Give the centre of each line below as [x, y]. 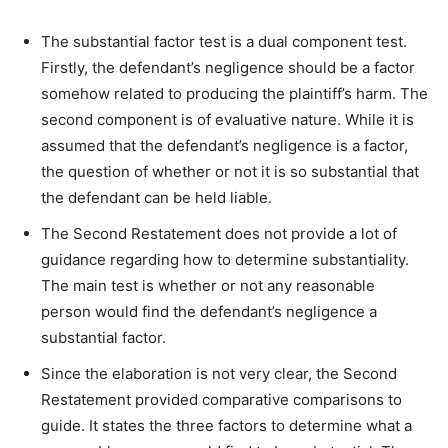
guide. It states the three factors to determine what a [226, 425]
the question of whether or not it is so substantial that [230, 171]
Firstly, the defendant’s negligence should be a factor [228, 67]
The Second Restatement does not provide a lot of [219, 233]
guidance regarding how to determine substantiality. [225, 259]
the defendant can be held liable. [156, 197]
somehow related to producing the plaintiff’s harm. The [234, 93]
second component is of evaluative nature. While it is [227, 119]
